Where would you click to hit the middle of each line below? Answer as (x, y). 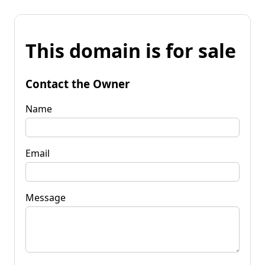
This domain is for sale (131, 51)
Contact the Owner (77, 83)
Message (46, 197)
